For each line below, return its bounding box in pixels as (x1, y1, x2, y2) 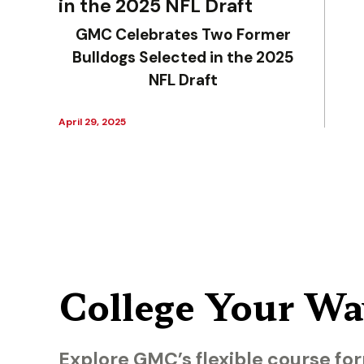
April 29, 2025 (58, 115, 126, 128)
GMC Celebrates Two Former (76, 24, 292, 45)
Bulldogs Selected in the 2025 (72, 47, 295, 67)
